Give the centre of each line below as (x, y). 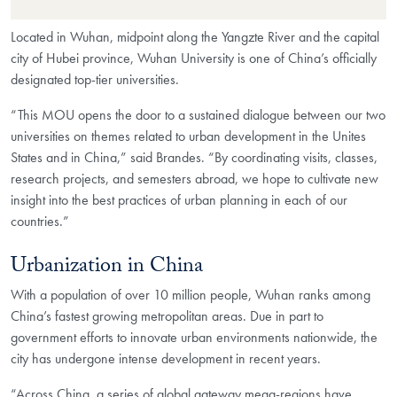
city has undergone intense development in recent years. (167, 358)
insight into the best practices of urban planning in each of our (179, 200)
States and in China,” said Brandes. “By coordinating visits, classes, (194, 158)
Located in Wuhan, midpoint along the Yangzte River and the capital (195, 37)
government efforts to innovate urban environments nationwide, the (194, 337)
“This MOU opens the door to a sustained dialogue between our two (198, 115)
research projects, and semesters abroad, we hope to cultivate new (195, 179)
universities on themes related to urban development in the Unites (188, 136)
